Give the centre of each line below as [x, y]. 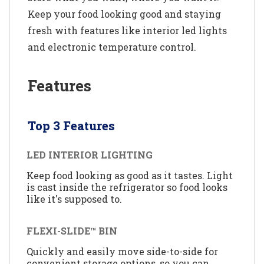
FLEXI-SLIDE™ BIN [72, 230]
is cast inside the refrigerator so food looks [127, 187]
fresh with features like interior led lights [127, 31]
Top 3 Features [71, 126]
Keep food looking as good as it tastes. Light [130, 176]
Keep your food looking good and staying [124, 14]
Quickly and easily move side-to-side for [122, 251]
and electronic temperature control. [112, 47]
